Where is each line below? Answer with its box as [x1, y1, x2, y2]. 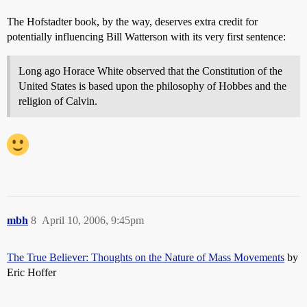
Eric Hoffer [7, 267, 56, 278]
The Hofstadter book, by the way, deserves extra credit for [7, 16, 258, 27]
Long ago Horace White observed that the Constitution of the [19, 65, 282, 77]
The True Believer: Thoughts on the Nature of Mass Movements [7, 251, 284, 263]
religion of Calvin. [19, 95, 97, 107]
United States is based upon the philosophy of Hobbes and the [19, 80, 286, 92]
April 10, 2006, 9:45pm [42, 214, 144, 226]
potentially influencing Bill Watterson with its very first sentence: [7, 31, 286, 42]
